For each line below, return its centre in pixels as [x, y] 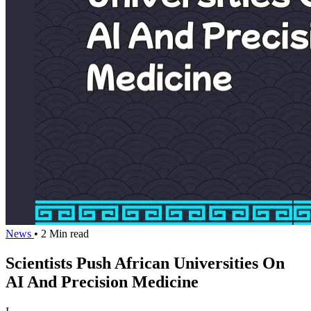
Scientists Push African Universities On [145, 263]
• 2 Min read [61, 234]
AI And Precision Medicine [102, 281]
